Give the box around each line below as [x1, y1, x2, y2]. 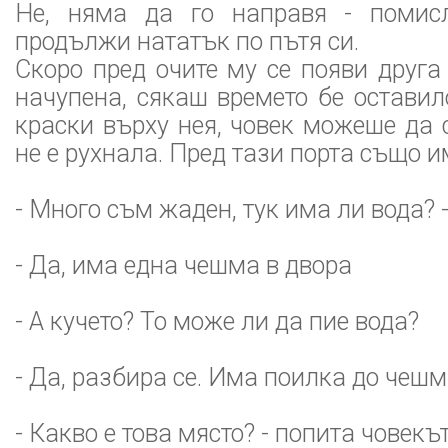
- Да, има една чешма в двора [15, 251, 352, 280]
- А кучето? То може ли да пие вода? [15, 307, 419, 336]
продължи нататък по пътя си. [15, 27, 359, 56]
